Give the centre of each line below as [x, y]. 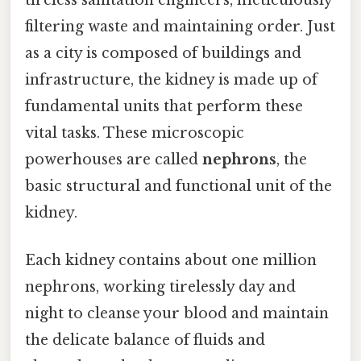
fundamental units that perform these [164, 106]
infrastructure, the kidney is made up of [171, 79]
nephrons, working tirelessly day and [160, 287]
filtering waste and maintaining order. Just [180, 26]
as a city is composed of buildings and [163, 53]
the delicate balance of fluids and [145, 340]
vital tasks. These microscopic [135, 133]
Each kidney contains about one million [171, 261]
